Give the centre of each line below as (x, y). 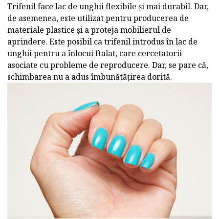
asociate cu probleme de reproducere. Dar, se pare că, (108, 65)
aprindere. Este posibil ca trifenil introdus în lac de (102, 41)
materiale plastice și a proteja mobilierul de (89, 30)
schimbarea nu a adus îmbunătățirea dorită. (90, 77)
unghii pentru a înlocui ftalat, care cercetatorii (95, 53)
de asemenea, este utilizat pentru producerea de (98, 18)
